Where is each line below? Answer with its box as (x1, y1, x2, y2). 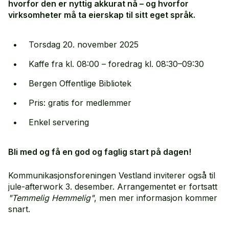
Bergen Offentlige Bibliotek (29, 78, 131, 88)
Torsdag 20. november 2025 (29, 39, 139, 50)
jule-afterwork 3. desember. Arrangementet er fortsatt (8, 181, 217, 192)
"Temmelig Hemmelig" (8, 193, 94, 203)
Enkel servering (29, 117, 89, 127)
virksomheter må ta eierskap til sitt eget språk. (8, 10, 195, 20)
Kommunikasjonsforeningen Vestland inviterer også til (8, 170, 215, 180)
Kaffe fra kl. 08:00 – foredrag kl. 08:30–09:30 (29, 59, 204, 69)
